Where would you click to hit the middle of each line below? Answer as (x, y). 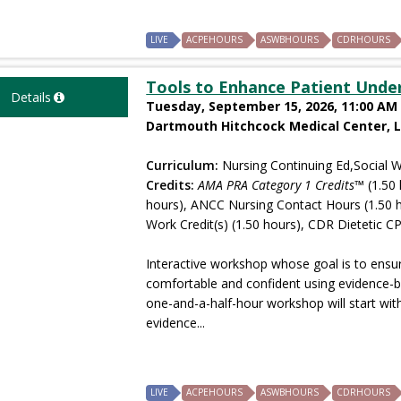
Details (30, 97)
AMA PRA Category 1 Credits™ (282, 184)
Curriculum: (183, 165)
